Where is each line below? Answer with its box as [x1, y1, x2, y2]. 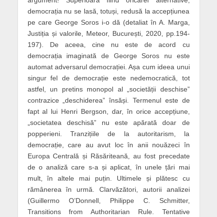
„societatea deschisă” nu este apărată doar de [27, 119, 190, 127]
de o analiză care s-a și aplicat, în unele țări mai [27, 163, 190, 171]
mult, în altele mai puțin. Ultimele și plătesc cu [27, 174, 190, 183]
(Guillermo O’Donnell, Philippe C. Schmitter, [27, 197, 190, 205]
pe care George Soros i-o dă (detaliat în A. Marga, [27, 18, 190, 27]
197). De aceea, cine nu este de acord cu [27, 41, 190, 49]
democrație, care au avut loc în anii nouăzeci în [27, 141, 190, 149]
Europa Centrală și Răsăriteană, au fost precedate [27, 152, 190, 160]
